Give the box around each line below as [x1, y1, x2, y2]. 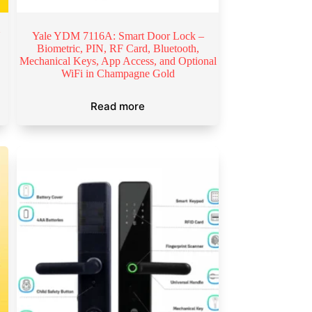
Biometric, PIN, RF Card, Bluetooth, [36, 42, 199, 55]
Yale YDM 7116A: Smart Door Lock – [31, 30, 204, 42]
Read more [91, 100, 145, 114]
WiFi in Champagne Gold [61, 68, 175, 80]
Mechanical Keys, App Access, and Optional [19, 55, 217, 68]
